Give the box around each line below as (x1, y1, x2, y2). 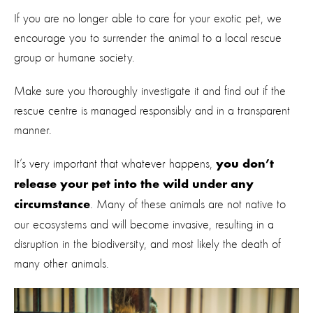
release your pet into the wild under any (14, 178, 254, 191)
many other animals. (14, 257, 109, 270)
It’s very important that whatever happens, (14, 157, 216, 170)
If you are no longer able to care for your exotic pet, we (14, 12, 282, 25)
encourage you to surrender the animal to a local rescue (14, 31, 282, 45)
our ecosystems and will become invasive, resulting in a (14, 218, 274, 231)
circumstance (14, 198, 90, 212)
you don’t (216, 158, 274, 171)
